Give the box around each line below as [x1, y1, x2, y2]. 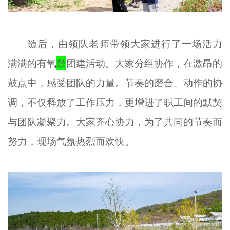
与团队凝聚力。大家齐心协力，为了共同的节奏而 [7, 114, 223, 128]
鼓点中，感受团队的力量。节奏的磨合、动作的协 [7, 75, 223, 89]
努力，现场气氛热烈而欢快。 [7, 134, 135, 148]
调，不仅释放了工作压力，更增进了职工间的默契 [7, 95, 223, 109]
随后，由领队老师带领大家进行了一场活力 [27, 36, 223, 50]
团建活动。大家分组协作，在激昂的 [66, 56, 223, 70]
